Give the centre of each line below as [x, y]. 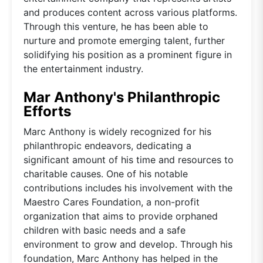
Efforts [47, 111]
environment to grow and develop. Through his [128, 244]
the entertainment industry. [83, 68]
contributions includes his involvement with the [128, 188]
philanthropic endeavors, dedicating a [107, 145]
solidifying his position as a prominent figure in [128, 54]
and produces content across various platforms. [130, 12]
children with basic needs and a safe [104, 230]
